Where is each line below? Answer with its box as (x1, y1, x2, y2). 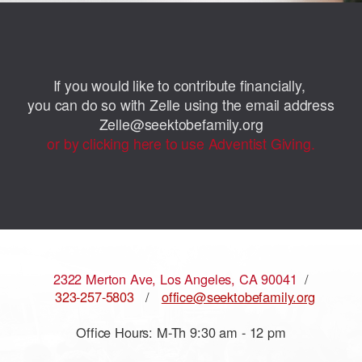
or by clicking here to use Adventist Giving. (47, 133, 315, 154)
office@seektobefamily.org (161, 287, 315, 307)
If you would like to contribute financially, (53, 74, 309, 95)
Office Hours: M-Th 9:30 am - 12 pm (76, 322, 286, 343)
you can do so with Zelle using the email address (27, 94, 335, 115)
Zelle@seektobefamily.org (99, 113, 263, 134)
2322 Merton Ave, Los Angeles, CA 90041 (53, 269, 297, 289)
